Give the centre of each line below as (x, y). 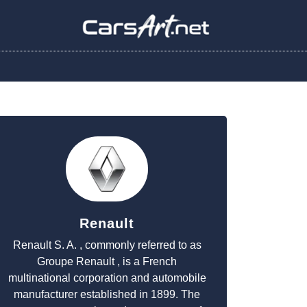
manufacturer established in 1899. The (107, 294)
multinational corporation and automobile (107, 278)
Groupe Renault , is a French (107, 261)
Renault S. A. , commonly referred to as (107, 245)
